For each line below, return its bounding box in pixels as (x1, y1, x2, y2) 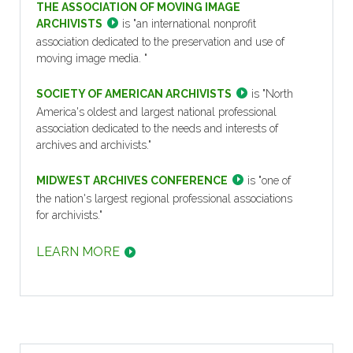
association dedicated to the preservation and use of (36, 35, 284, 49)
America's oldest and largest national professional (36, 106, 277, 119)
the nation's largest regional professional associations (36, 192, 292, 206)
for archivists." (36, 209, 102, 222)
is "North (248, 87, 293, 101)
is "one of (244, 174, 291, 188)
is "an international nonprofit (119, 17, 256, 31)
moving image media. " (36, 52, 147, 65)
